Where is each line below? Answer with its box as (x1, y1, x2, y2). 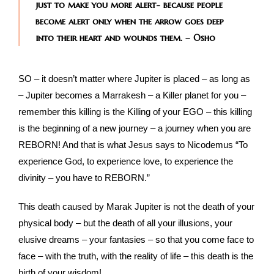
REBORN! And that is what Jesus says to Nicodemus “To (18, 139, 248, 150)
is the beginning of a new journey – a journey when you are (18, 123, 251, 134)
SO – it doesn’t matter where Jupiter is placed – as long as (18, 73, 250, 84)
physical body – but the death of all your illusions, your (18, 218, 232, 229)
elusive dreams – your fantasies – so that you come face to (18, 234, 254, 245)
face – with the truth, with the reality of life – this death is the (18, 251, 253, 262)
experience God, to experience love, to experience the (18, 156, 233, 167)
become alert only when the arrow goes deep (35, 15, 224, 28)
